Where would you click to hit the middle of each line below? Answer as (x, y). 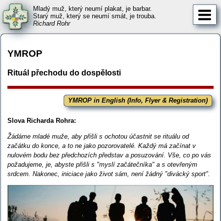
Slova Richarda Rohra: (42, 120)
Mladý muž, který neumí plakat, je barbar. (92, 9)
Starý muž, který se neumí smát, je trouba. (95, 16)
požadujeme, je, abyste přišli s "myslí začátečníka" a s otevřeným (103, 164)
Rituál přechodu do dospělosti (64, 73)
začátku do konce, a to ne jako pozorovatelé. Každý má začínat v (102, 146)
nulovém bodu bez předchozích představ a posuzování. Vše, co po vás (110, 155)
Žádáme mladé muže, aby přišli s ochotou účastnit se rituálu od (98, 136)
